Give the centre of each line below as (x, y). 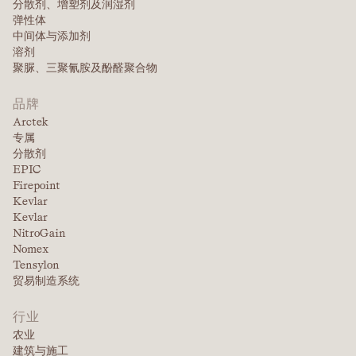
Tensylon (36, 265)
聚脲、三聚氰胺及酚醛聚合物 (85, 68)
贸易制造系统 (46, 281)
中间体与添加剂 (52, 36)
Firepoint (37, 186)
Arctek (31, 122)
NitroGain (39, 233)
